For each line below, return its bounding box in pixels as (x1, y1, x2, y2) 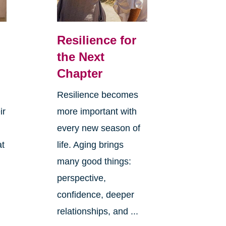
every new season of (56, 123, 140, 133)
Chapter (56, 66, 102, 80)
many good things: (56, 156, 131, 166)
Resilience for (56, 33, 136, 47)
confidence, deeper (56, 189, 134, 200)
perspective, (56, 173, 106, 183)
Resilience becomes (56, 89, 138, 100)
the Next (56, 49, 104, 64)
